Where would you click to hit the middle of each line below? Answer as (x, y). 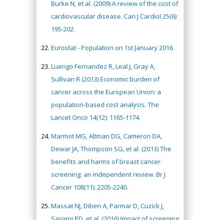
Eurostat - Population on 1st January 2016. (113, 48)
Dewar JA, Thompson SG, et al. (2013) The (111, 149)
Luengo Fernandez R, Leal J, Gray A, (103, 66)
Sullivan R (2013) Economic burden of (105, 79)
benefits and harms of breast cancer (106, 162)
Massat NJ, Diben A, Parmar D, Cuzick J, (108, 206)
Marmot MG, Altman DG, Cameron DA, (107, 136)
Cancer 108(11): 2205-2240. (90, 187)
